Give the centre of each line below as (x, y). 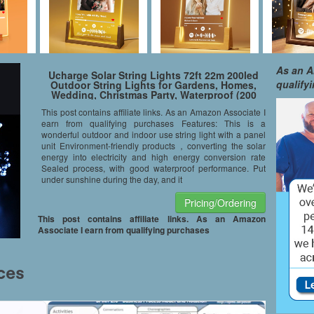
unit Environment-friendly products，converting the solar (153, 145)
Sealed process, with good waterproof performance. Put (153, 168)
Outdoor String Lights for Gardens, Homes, (153, 85)
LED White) (153, 104)
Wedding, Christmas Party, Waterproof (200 (153, 95)
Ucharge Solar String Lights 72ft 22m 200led (153, 75)
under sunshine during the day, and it (112, 179)
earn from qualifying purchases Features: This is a (153, 123)
